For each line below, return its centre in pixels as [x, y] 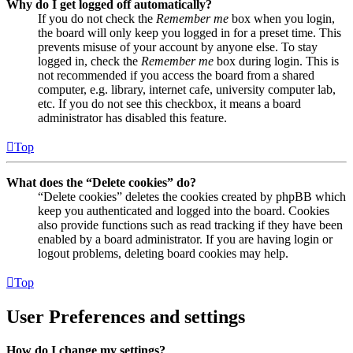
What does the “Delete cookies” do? [101, 183]
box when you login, [282, 19]
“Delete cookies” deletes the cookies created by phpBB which [192, 197]
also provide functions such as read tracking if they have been [190, 225]
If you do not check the [97, 19]
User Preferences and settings [126, 317]
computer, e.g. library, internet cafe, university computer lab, [187, 90]
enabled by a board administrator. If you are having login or [185, 240]
